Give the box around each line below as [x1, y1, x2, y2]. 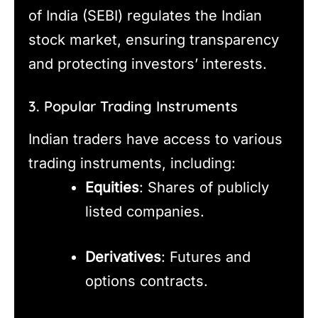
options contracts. [85, 272, 208, 290]
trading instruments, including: [28, 154, 236, 172]
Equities [85, 178, 139, 196]
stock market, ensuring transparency [28, 31, 279, 48]
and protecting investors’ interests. [28, 55, 267, 72]
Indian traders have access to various [28, 130, 283, 148]
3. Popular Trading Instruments [28, 97, 238, 115]
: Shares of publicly [139, 178, 269, 196]
